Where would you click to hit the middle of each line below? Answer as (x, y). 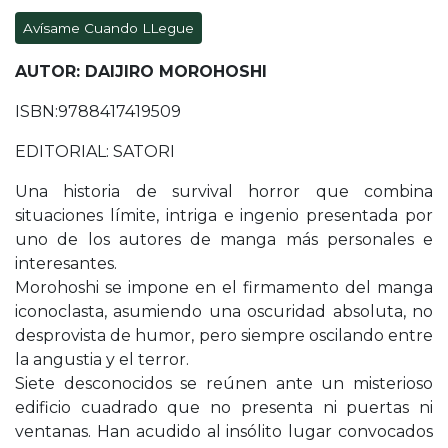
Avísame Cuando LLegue (108, 28)
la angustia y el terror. (102, 360)
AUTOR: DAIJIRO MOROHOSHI (143, 72)
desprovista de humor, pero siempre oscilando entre (224, 336)
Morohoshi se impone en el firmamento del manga (224, 288)
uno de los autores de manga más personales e (224, 240)
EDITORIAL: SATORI (97, 152)
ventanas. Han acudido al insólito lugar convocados (224, 432)
